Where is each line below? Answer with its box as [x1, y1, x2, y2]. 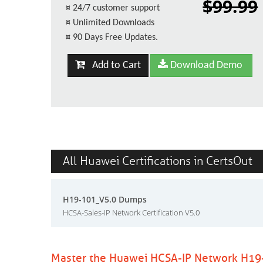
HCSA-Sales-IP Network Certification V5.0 [63, 207, 200, 218]
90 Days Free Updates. [73, 33, 158, 42]
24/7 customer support [73, 4, 160, 13]
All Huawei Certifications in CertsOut [63, 154, 252, 168]
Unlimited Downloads [73, 18, 154, 28]
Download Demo [167, 60, 242, 71]
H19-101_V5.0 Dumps [63, 194, 147, 205]
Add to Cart [85, 60, 141, 71]
